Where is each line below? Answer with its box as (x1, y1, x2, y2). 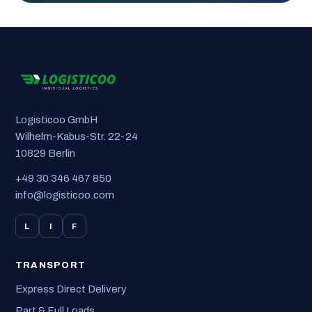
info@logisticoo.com (15, 189, 114, 201)
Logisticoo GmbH (15, 114, 97, 125)
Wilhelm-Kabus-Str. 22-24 (15, 130, 138, 142)
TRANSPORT (15, 260, 86, 271)
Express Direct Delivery (15, 283, 127, 295)
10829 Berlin (15, 147, 75, 159)
